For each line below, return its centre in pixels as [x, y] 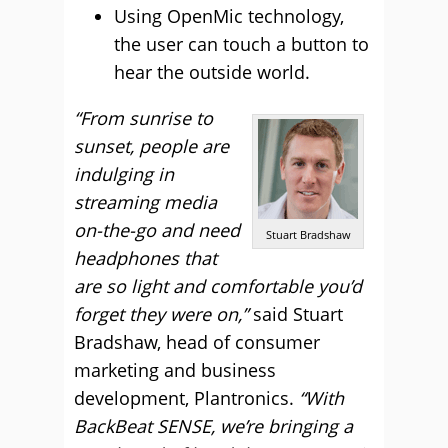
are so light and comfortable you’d [218, 285]
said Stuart [295, 313]
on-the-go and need [157, 229]
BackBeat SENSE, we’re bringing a [213, 425]
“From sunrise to [143, 117]
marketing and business [175, 369]
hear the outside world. [212, 71]
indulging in [124, 173]
